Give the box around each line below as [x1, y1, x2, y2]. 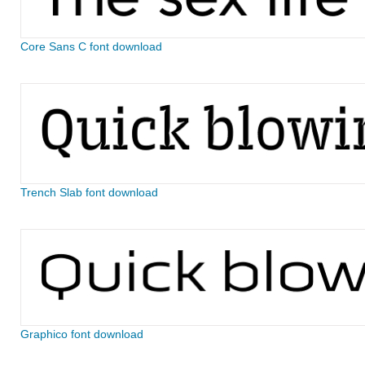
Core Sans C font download [20, 40, 162, 53]
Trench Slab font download [20, 186, 158, 199]
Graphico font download [20, 328, 143, 341]
